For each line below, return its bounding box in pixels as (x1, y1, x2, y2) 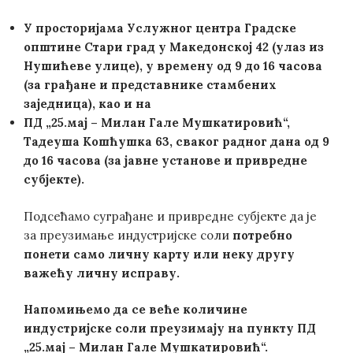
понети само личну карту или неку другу (24, 246, 295, 262)
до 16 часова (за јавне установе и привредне (24, 153, 307, 168)
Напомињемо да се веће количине (24, 302, 247, 317)
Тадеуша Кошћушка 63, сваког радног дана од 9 (24, 134, 329, 149)
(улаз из (269, 39, 324, 54)
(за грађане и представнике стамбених (24, 77, 277, 92)
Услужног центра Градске (127, 20, 296, 35)
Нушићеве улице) (24, 58, 139, 73)
